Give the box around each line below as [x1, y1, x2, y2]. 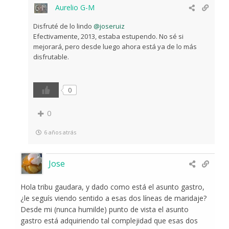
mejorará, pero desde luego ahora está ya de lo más [33, 41, 197, 51]
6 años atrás [44, 128, 77, 136]
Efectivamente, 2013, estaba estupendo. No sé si [33, 31, 184, 41]
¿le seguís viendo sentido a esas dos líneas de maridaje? [20, 193, 207, 203]
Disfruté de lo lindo [33, 21, 94, 31]
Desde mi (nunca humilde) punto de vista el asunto [20, 204, 189, 214]
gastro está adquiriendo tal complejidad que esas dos [20, 215, 198, 225]
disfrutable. [33, 52, 70, 61]
